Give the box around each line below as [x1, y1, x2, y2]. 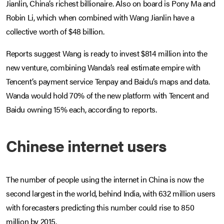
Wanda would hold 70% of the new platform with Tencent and [6, 89, 209, 101]
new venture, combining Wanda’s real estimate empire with [6, 61, 200, 73]
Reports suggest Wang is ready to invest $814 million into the [6, 47, 207, 59]
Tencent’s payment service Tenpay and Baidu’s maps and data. [6, 75, 210, 87]
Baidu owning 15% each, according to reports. [6, 103, 157, 115]
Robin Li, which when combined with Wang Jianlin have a [6, 11, 194, 23]
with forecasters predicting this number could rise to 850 [6, 201, 194, 213]
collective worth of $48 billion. [6, 25, 104, 37]
